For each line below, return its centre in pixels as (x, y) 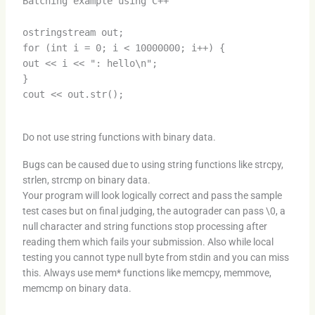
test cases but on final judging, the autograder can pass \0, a (154, 211)
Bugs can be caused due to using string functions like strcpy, (153, 165)
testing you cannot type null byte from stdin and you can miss (155, 258)
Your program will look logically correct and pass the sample (152, 196)
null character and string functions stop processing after (144, 227)
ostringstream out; (73, 32)
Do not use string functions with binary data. (119, 137)
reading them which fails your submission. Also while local (148, 242)
